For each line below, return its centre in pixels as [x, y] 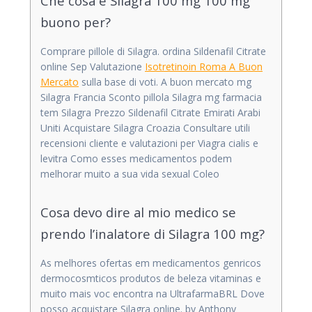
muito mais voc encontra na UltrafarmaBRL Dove [153, 293]
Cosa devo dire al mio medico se [138, 212]
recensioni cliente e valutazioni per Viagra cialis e [149, 143]
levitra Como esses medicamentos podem [136, 158]
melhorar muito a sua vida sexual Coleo [130, 173]
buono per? [76, 22]
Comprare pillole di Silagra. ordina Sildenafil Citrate [153, 51]
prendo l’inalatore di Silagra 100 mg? [153, 233]
